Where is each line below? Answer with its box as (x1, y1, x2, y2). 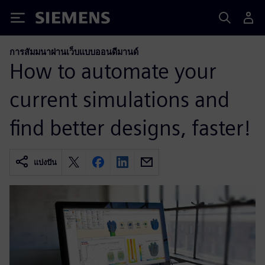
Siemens (35, 14, 75, 26)
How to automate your (9, 57, 216, 84)
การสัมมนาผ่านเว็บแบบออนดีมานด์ (9, 47, 138, 57)
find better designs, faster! (9, 114, 250, 141)
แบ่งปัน (34, 157, 57, 167)
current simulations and (9, 86, 230, 112)
